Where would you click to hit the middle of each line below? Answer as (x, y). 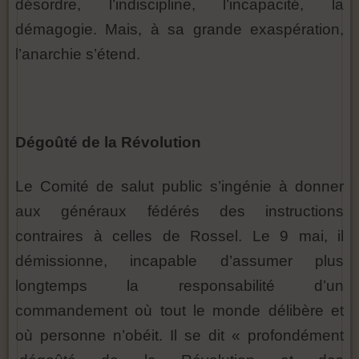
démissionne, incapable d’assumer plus (179, 261)
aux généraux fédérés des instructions (179, 212)
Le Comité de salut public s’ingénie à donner (179, 187)
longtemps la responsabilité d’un (179, 286)
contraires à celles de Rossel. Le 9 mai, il (179, 236)
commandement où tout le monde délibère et (179, 311)
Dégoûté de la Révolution (108, 143)
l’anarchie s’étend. (78, 54)
